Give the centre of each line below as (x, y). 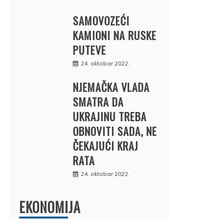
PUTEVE (89, 50)
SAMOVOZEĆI (101, 20)
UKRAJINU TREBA (110, 116)
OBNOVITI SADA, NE (115, 131)
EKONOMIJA (50, 207)
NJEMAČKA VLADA (111, 87)
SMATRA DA (98, 101)
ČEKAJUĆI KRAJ (106, 145)
